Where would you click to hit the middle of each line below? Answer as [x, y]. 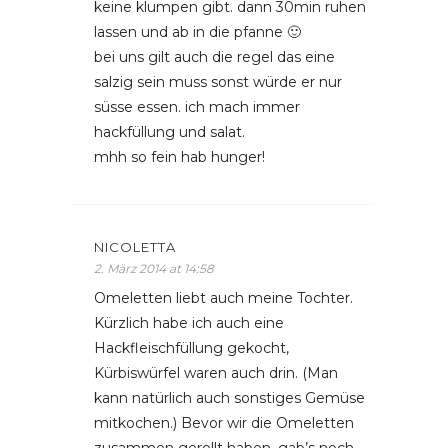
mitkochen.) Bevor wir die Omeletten [224, 423]
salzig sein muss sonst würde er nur [218, 82]
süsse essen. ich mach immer [197, 107]
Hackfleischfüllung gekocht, [191, 348]
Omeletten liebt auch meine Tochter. [223, 298]
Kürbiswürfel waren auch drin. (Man [216, 373]
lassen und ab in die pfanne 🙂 [197, 32]
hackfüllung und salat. [169, 132]
